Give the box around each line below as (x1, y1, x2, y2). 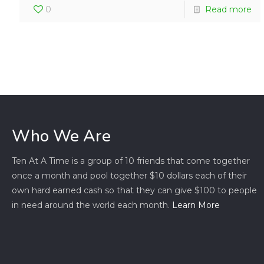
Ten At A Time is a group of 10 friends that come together (12, 156, 250, 167)
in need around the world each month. (12, 200, 173, 211)
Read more (204, 4, 252, 15)
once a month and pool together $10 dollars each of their (12, 170, 247, 181)
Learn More (172, 200, 220, 211)
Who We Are (12, 125, 111, 148)
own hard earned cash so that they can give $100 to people (12, 185, 258, 196)
